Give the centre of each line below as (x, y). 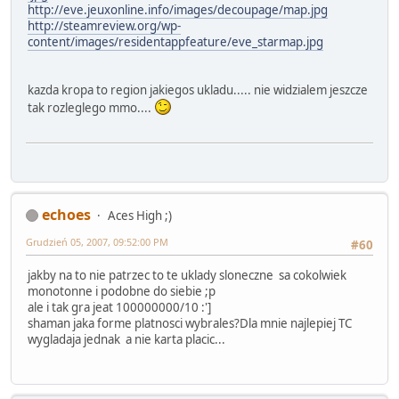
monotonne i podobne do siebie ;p (122, 291)
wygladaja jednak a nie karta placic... (126, 339)
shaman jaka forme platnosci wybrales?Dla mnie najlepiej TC (190, 323)
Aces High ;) (140, 215)
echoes (66, 214)
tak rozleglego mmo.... (91, 108)
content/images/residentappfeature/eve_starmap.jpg (175, 42)
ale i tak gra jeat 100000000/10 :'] (119, 307)
